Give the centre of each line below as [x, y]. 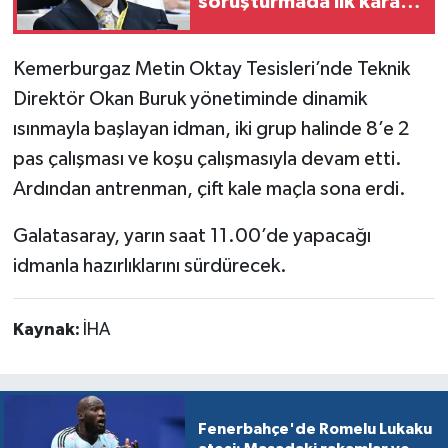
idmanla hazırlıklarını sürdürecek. [149, 265]
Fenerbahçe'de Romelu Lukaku [314, 428]
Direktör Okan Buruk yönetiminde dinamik [189, 98]
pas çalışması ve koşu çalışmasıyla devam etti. [207, 158]
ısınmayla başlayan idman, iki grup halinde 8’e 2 [210, 128]
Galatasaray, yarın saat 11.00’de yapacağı [191, 235]
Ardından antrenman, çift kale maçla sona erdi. [209, 188]
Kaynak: [47, 329]
